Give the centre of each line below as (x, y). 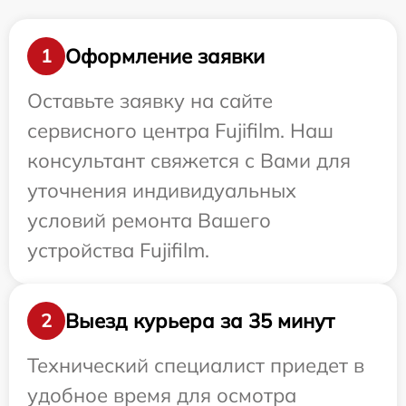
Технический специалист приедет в (196, 366)
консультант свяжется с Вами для (189, 161)
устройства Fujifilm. (118, 251)
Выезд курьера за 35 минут (200, 320)
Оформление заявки (165, 56)
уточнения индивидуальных (162, 191)
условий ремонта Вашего (149, 221)
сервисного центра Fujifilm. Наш (180, 131)
